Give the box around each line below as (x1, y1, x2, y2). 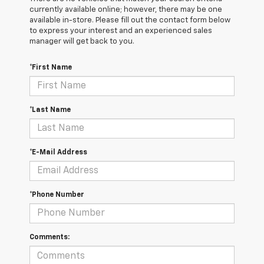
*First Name (29, 64, 72, 72)
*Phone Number (29, 192, 84, 199)
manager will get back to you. (29, 38, 134, 46)
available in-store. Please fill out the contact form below (29, 16, 230, 25)
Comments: (29, 234, 70, 242)
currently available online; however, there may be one (29, 6, 222, 14)
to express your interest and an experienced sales (29, 27, 212, 35)
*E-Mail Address (29, 149, 87, 157)
